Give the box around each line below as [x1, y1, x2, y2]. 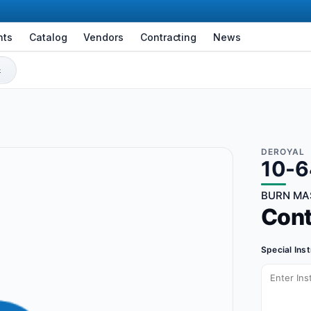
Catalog [28, 31, 67, 43]
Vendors [83, 31, 124, 43]
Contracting [140, 31, 197, 43]
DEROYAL [261, 146, 305, 158]
